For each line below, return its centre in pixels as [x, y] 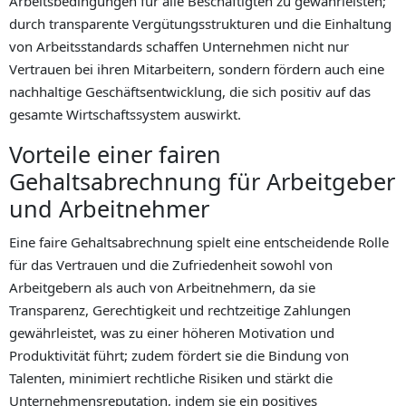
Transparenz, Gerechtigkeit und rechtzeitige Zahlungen [180, 310]
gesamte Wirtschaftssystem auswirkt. [125, 115]
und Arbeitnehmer [109, 209]
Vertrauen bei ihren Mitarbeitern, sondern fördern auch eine [197, 69]
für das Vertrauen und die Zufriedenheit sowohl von [171, 265]
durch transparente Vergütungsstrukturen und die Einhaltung [200, 24]
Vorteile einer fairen [115, 155]
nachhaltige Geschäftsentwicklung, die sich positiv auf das [190, 92]
